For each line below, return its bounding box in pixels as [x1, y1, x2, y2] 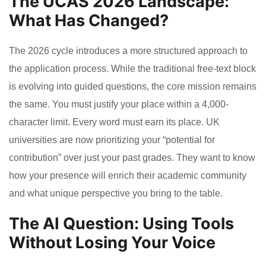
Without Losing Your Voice [9, 232, 216, 252]
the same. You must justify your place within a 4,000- [9, 99, 229, 109]
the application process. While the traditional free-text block [9, 63, 256, 74]
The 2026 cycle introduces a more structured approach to [9, 45, 248, 56]
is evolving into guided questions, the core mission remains [9, 81, 256, 91]
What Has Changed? [9, 10, 169, 30]
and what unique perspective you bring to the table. [9, 188, 223, 198]
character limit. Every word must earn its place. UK [9, 116, 220, 127]
